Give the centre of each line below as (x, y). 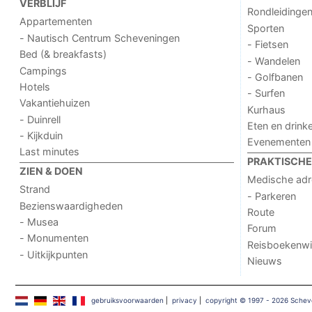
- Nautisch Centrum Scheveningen (100, 38)
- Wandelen (273, 61)
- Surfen (266, 93)
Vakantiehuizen (55, 103)
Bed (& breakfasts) (63, 54)
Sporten (265, 28)
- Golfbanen (275, 77)
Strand (35, 189)
